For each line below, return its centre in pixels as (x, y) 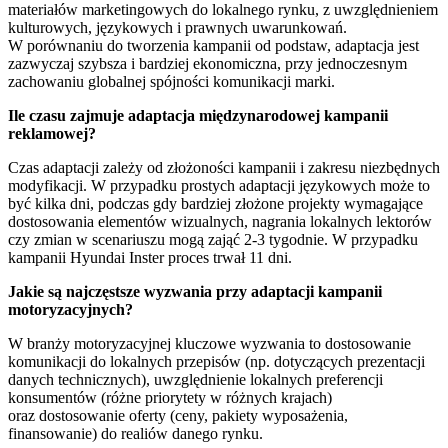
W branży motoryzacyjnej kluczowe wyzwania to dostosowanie (209, 343)
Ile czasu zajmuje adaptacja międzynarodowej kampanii (198, 115)
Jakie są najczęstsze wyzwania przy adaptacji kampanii (195, 291)
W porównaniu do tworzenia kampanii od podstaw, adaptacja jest (213, 45)
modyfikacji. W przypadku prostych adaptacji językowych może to (219, 185)
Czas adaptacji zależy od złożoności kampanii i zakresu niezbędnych (224, 167)
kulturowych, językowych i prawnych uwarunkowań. (177, 27)
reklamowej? (52, 133)
